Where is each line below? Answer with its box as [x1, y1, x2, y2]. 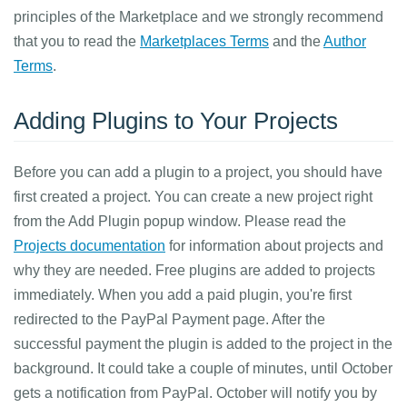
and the [269, 34, 323, 49]
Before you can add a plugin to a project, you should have [14, 164, 382, 180]
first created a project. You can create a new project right [14, 189, 372, 204]
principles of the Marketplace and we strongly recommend [14, 9, 383, 25]
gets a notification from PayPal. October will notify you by [14, 385, 377, 401]
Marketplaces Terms [140, 34, 269, 49]
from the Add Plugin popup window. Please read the [14, 213, 346, 229]
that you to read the [14, 34, 140, 49]
